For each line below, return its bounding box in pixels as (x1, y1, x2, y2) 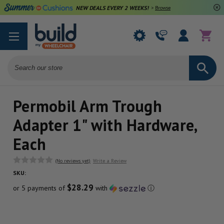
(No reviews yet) (55, 157, 90, 164)
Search (7, 55, 28, 65)
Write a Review (93, 157, 126, 164)
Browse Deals (155, 4, 184, 11)
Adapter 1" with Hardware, (13, 114, 197, 135)
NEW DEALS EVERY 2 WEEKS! (76, 4, 148, 11)
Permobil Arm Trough (13, 95, 162, 116)
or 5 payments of (13, 183, 67, 192)
